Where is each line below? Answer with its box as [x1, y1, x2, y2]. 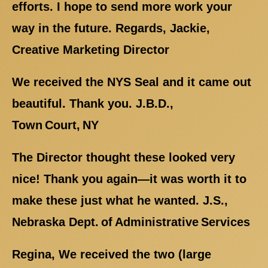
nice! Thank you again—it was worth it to [12, 172, 246, 186]
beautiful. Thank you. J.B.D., [12, 97, 173, 111]
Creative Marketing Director [12, 43, 169, 57]
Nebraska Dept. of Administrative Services [12, 215, 250, 229]
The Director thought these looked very [12, 151, 235, 165]
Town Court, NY [12, 118, 99, 132]
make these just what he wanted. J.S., [12, 194, 228, 208]
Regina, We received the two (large [12, 248, 211, 261]
